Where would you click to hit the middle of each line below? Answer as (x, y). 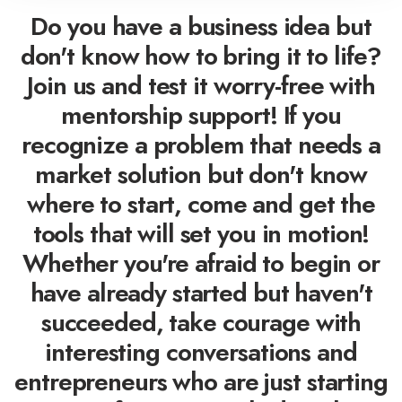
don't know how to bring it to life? (201, 56)
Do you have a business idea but (201, 26)
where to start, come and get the (201, 204)
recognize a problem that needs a (201, 144)
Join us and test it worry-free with (201, 85)
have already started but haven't (201, 293)
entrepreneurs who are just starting (201, 381)
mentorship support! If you (201, 115)
